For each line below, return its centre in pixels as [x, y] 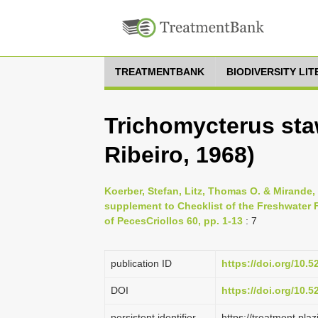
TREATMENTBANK [160, 72]
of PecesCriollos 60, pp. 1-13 [174, 221]
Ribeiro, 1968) [180, 155]
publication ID [141, 263]
